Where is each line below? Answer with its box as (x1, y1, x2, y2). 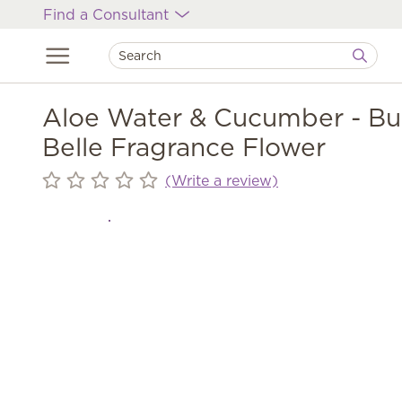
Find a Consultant (43, 4, 173, 24)
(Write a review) (165, 170, 278, 190)
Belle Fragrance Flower (42, 129, 326, 164)
